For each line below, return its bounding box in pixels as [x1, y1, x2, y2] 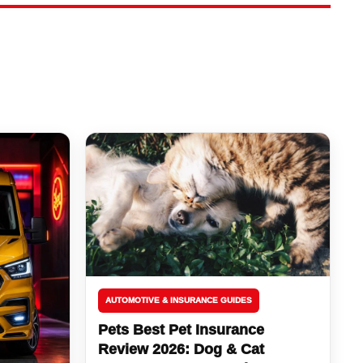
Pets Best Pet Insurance [98, 321, 265, 338]
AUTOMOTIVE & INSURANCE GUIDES [105, 295, 253, 305]
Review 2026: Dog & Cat [98, 340, 265, 357]
